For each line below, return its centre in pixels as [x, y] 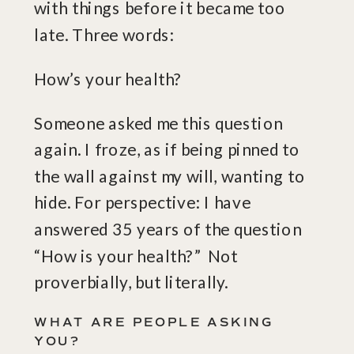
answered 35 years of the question [168, 229]
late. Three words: [106, 34]
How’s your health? [108, 78]
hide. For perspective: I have [143, 202]
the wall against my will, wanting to [169, 176]
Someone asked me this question [158, 122]
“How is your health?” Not [136, 255]
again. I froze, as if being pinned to [167, 149]
